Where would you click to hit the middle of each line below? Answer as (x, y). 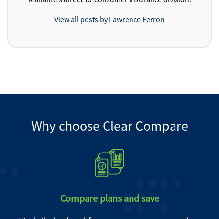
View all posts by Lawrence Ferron (109, 19)
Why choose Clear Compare (109, 126)
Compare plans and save (109, 198)
